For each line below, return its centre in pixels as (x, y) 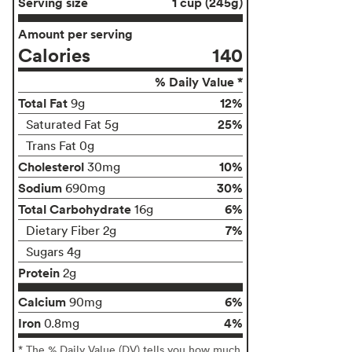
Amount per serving (75, 33)
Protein (39, 272)
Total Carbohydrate (75, 209)
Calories (54, 54)
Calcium (42, 301)
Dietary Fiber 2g (71, 230)
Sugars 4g (53, 251)
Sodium (40, 187)
